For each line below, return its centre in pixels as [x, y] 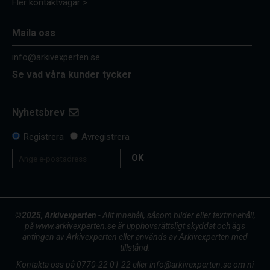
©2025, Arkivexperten [55, 215]
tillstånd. [135, 248]
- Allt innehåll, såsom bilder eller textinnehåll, [176, 215]
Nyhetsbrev [39, 113]
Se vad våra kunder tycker [72, 75]
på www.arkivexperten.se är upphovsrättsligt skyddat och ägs [135, 226]
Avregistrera [105, 137]
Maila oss [34, 33]
